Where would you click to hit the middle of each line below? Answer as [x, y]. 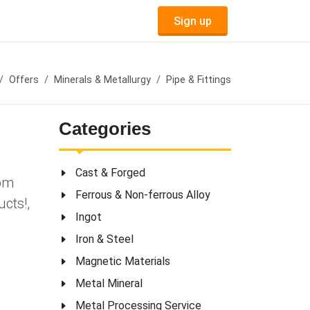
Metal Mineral [109, 283]
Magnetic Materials [123, 261]
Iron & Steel [104, 239]
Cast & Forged [110, 173]
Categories [105, 129]
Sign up [193, 21]
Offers [24, 80]
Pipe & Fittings [199, 80]
